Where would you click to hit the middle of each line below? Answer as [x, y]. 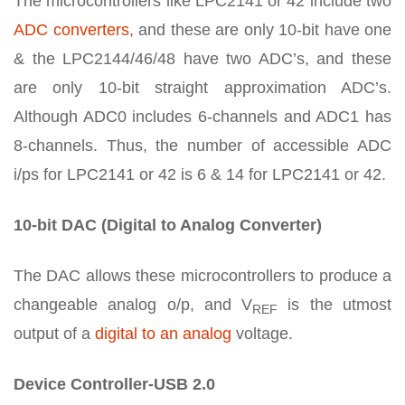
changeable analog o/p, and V [133, 304]
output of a [54, 333]
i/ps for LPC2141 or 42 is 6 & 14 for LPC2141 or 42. [200, 174]
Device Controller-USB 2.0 [114, 384]
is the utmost [335, 304]
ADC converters [71, 29]
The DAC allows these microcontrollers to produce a [202, 275]
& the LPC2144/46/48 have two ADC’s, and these [202, 58]
